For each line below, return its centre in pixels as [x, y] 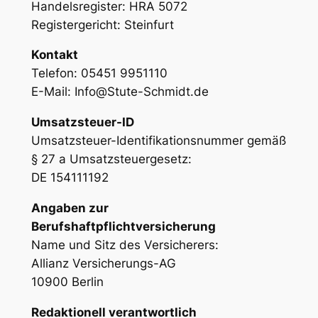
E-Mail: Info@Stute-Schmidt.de [120, 92]
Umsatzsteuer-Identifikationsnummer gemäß [158, 141]
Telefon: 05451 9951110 [99, 73]
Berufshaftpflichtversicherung [123, 226]
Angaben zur [70, 208]
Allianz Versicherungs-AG [103, 263]
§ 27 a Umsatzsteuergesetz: [111, 159]
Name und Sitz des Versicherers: [125, 245]
